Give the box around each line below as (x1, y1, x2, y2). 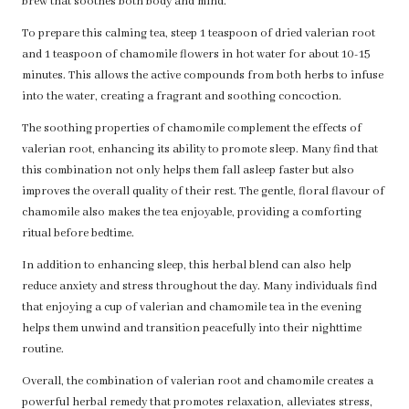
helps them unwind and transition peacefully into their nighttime (22, 321, 362, 337)
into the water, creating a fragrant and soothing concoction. (22, 89, 341, 105)
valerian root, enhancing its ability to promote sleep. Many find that (22, 142, 378, 158)
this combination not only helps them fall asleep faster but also (22, 163, 354, 179)
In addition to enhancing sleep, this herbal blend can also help (22, 258, 351, 274)
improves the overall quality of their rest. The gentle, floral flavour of (22, 184, 384, 200)
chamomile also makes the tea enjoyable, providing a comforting (22, 205, 362, 221)
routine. (22, 342, 64, 358)
